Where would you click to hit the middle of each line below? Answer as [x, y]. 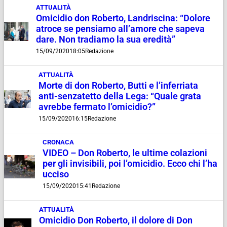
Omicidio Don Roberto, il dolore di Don [116, 220]
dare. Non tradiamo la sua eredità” [106, 39]
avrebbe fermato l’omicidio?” [97, 107]
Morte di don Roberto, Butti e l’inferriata [118, 85]
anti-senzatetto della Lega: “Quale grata [120, 96]
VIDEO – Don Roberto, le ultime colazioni [125, 153]
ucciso [56, 174]
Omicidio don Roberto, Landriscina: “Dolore [123, 18]
